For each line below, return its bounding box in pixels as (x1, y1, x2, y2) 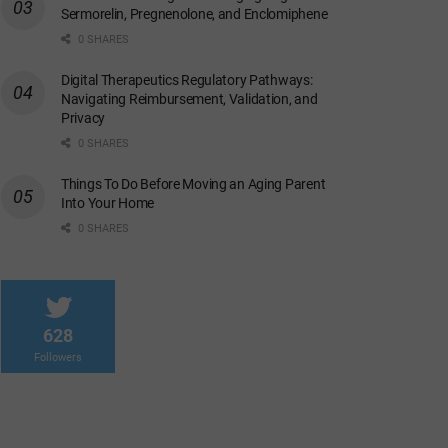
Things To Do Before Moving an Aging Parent (61, 176, 326, 193)
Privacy (61, 110, 106, 127)
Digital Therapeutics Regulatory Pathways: (61, 72, 313, 89)
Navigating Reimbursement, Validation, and (61, 91, 318, 108)
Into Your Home (61, 195, 155, 212)
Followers (33, 351, 82, 365)
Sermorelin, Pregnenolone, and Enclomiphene (61, 6, 328, 23)
